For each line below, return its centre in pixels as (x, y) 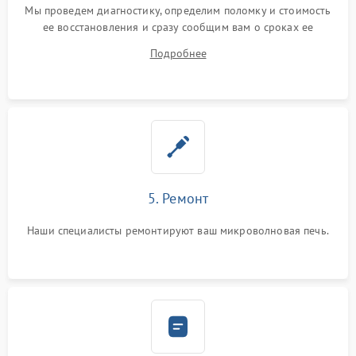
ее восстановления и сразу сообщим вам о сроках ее (178, 27)
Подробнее (178, 54)
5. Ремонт (178, 199)
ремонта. (178, 44)
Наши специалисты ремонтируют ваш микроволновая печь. (178, 231)
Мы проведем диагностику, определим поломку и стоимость (178, 11)
